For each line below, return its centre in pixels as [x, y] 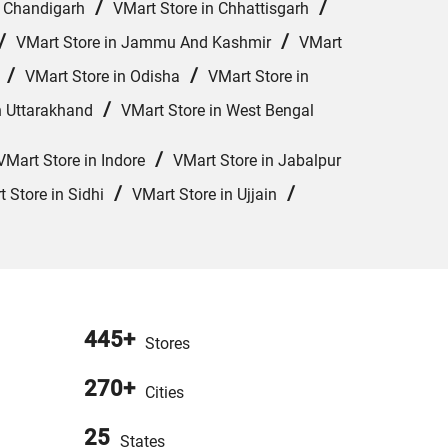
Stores [167, 344]
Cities [164, 393]
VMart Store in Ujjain [204, 195]
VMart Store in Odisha [102, 77]
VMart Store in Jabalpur [257, 161]
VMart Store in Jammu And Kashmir [143, 43]
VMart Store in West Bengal [217, 111]
